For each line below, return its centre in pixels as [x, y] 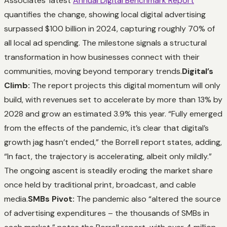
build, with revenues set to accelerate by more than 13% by [113, 99]
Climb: [17, 85]
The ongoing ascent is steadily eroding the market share [108, 170]
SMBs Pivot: [51, 199]
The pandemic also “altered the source [148, 199]
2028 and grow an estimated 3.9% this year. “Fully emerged [113, 113]
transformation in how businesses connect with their [102, 57]
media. [16, 199]
